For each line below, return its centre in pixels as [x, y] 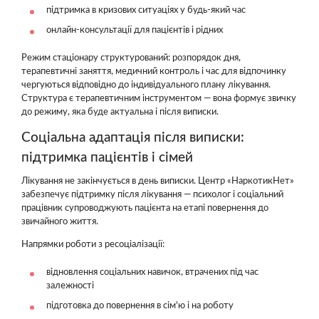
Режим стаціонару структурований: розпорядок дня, [131, 58]
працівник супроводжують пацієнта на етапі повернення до [145, 208]
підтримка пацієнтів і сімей [107, 157]
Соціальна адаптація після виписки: [133, 137]
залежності [70, 286]
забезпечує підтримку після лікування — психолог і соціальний [152, 195]
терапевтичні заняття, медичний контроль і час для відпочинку [154, 71]
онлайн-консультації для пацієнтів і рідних [135, 30]
